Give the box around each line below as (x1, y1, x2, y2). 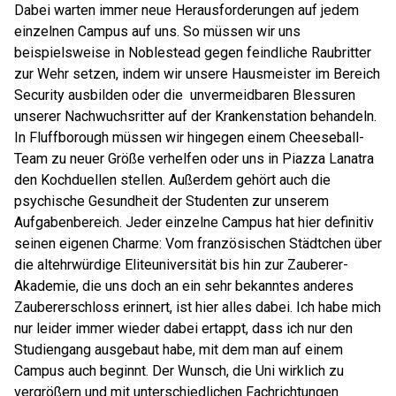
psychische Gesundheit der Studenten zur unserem (14, 193, 329, 209)
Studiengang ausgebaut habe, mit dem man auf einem (14, 341, 343, 358)
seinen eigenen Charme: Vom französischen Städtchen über (14, 235, 382, 252)
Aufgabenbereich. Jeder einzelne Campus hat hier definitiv (14, 214, 374, 231)
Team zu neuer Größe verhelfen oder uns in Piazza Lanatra (14, 150, 374, 167)
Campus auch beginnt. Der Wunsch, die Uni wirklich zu (14, 362, 344, 379)
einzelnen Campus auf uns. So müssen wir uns (14, 23, 301, 40)
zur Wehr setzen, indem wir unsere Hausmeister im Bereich (14, 65, 380, 82)
